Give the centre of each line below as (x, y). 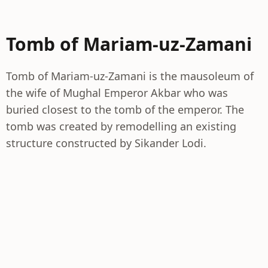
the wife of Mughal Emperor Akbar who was (117, 93)
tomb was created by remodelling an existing (121, 126)
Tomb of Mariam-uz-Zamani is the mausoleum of (130, 76)
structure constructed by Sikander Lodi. (106, 143)
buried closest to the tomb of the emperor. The (125, 109)
